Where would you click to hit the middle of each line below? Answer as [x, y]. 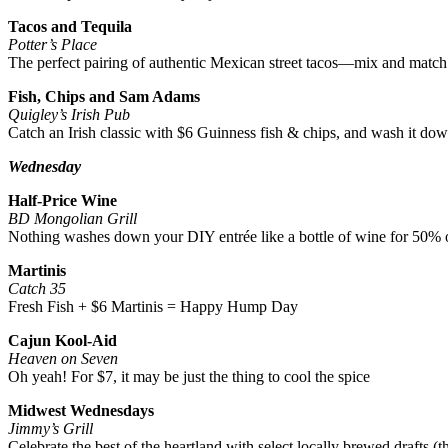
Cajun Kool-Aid [62, 341]
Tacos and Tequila [70, 27]
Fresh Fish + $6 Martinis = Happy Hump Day [153, 307]
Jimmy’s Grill [50, 429]
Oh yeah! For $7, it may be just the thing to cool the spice [189, 377]
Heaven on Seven [63, 359]
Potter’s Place [52, 45]
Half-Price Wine [62, 201]
